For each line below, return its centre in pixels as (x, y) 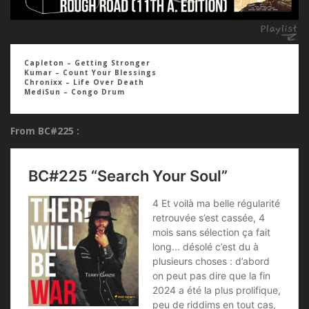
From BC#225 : (45, 131)
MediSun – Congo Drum (74, 92)
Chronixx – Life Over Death (84, 82)
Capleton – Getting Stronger (87, 63)
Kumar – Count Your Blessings (90, 72)
